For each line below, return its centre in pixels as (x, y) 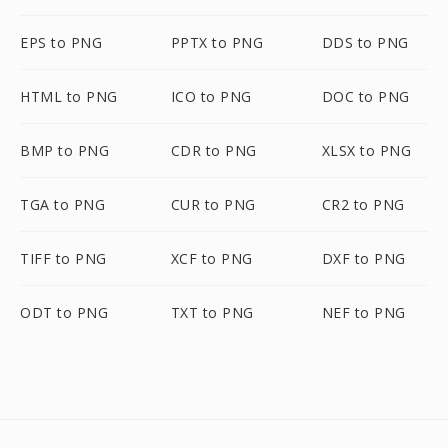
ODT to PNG (64, 312)
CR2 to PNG (363, 204)
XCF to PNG (211, 258)
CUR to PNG (213, 204)
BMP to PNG (64, 150)
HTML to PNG (69, 96)
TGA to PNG (62, 204)
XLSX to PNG (366, 150)
